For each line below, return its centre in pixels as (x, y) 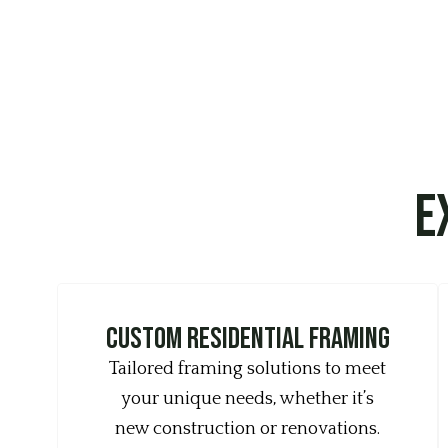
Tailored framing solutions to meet (248, 369)
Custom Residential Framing (247, 339)
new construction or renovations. (248, 429)
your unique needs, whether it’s (248, 399)
